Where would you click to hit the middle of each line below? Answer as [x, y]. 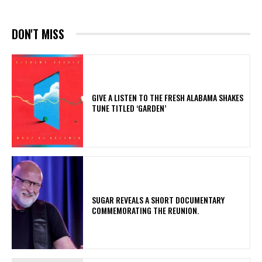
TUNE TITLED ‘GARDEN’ [131, 108]
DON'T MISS [38, 34]
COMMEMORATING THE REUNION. [147, 210]
